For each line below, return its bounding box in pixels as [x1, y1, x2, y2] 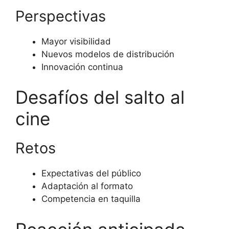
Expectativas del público [41, 168, 141, 179]
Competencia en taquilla [41, 194, 141, 204]
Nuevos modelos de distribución [41, 49, 174, 59]
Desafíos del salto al [15, 86, 185, 108]
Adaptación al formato [41, 181, 133, 192]
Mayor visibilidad [41, 36, 111, 47]
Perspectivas [15, 7, 106, 25]
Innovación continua [41, 61, 123, 72]
